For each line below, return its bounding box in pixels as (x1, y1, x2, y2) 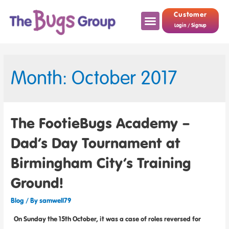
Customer (174, 10, 207, 19)
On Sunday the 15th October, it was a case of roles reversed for (11, 214, 201, 224)
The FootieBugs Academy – (11, 113, 191, 133)
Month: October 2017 (11, 64, 178, 90)
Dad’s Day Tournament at (11, 133, 181, 153)
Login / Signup (174, 22, 207, 29)
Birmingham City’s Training (11, 153, 192, 173)
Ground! (11, 173, 64, 193)
